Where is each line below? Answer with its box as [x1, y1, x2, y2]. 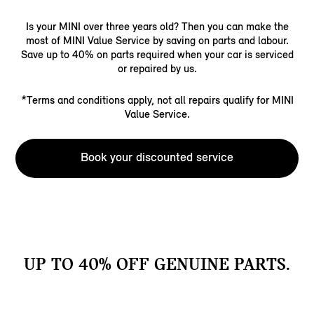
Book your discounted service [81, 149, 233, 165]
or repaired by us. [117, 62, 197, 76]
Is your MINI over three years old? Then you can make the [25, 20, 289, 34]
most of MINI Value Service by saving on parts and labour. [25, 34, 289, 48]
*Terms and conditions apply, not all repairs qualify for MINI [20, 93, 294, 107]
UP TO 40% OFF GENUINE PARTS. [24, 254, 290, 275]
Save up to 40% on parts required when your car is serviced [20, 48, 294, 62]
